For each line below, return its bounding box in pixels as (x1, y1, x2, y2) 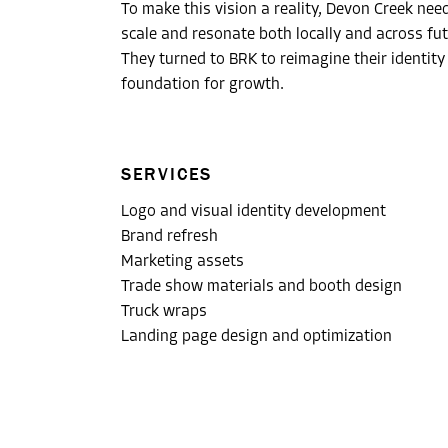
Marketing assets (120, 253, 244, 270)
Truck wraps (120, 303, 207, 320)
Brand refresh (120, 228, 218, 245)
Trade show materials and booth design (120, 278, 402, 295)
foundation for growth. (120, 77, 284, 94)
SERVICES (120, 161, 213, 185)
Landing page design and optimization (120, 328, 392, 345)
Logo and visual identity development (120, 203, 386, 220)
